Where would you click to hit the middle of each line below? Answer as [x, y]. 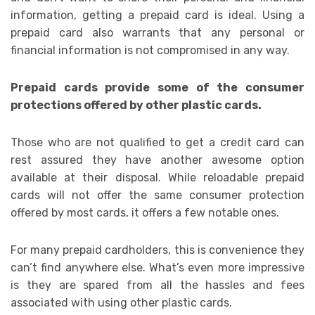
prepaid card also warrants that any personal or [157, 33]
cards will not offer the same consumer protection [157, 195]
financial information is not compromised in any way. [150, 51]
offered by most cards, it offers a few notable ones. [145, 213]
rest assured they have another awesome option [157, 160]
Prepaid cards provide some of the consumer [157, 88]
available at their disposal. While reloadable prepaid [157, 178]
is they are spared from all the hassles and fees [157, 285]
